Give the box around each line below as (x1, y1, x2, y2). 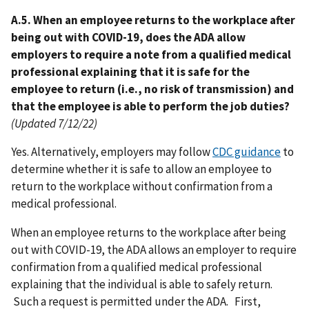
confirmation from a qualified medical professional (11, 259, 262, 275)
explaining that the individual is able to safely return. (11, 277, 272, 292)
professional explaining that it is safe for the (11, 63, 250, 79)
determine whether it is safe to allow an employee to (11, 161, 272, 177)
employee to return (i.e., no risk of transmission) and (11, 81, 294, 97)
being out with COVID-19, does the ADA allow (11, 29, 246, 45)
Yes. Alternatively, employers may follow (11, 144, 212, 160)
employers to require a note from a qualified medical (11, 46, 291, 62)
